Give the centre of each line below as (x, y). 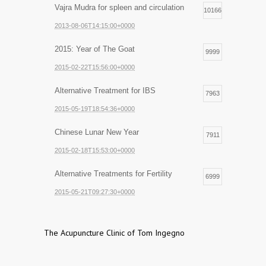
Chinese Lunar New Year (97, 132)
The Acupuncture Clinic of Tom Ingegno (114, 233)
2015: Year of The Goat (95, 49)
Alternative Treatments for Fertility (113, 174)
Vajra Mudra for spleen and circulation (119, 8)
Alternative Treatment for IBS (105, 91)
